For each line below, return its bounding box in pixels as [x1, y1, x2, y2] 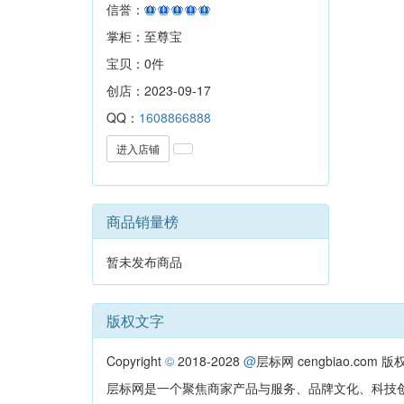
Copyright [106, 351, 165, 370]
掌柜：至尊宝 [106, 26, 182, 45]
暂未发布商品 [106, 252, 182, 271]
